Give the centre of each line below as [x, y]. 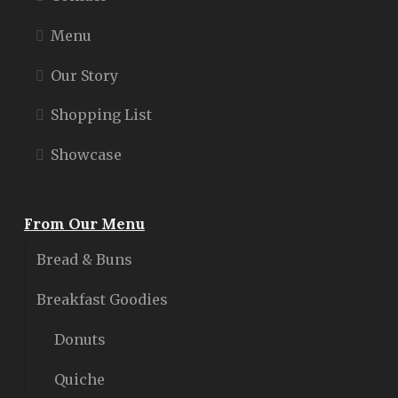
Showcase [86, 155]
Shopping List [101, 115]
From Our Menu [84, 223]
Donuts [80, 339]
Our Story [84, 75]
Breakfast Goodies [103, 300]
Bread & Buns [85, 260]
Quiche [80, 379]
